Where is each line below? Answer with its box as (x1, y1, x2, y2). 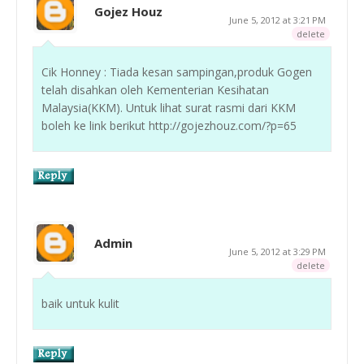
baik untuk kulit (41, 295, 119, 311)
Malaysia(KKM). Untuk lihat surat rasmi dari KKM (41, 99, 296, 115)
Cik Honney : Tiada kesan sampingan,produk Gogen (41, 63, 312, 80)
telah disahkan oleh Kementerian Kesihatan (41, 81, 269, 97)
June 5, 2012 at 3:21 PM (229, 13, 326, 26)
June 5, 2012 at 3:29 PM (229, 245, 326, 258)
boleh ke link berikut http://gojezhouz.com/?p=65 (41, 117, 297, 133)
